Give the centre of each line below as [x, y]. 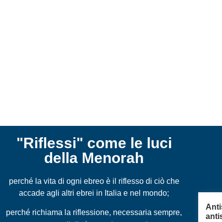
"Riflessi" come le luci [94, 143]
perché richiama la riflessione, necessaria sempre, [94, 212]
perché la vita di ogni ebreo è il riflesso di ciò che [94, 181]
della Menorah [94, 158]
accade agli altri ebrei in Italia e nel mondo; [94, 193]
